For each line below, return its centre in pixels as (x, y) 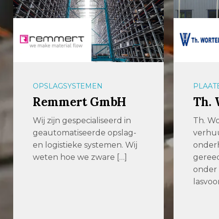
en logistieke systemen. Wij (85, 145)
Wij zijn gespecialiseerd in (82, 120)
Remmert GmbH (80, 102)
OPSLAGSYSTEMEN (68, 86)
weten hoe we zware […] (80, 157)
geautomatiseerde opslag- (85, 132)
